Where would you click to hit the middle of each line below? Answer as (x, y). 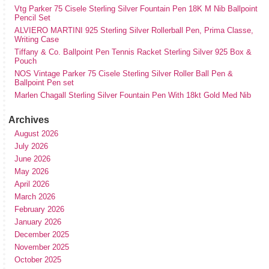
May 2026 (32, 171)
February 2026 (39, 209)
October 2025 (38, 259)
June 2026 (32, 159)
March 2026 (35, 196)
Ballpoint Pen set (44, 82)
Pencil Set (32, 17)
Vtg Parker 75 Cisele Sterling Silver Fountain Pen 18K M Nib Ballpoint (136, 8)
